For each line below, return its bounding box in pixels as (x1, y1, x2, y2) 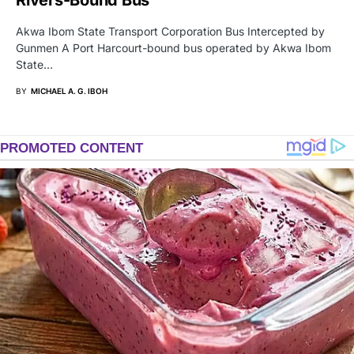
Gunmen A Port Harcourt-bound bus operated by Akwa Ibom (16, 40, 331, 55)
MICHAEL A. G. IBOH (31, 85, 107, 96)
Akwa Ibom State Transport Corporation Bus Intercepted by (16, 24, 325, 38)
